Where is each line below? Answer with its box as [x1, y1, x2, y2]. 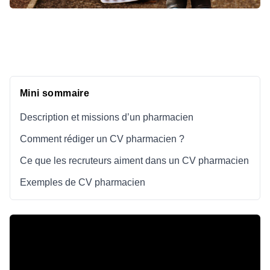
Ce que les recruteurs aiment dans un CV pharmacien [20, 155, 249, 166]
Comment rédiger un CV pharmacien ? [20, 134, 184, 145]
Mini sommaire [20, 88, 90, 99]
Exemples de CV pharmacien [20, 177, 145, 188]
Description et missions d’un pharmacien [20, 112, 193, 123]
